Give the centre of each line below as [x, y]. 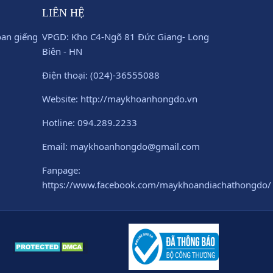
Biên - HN [62, 51]
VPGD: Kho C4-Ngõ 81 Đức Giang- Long [125, 37]
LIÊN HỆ [63, 13]
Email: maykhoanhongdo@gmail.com [121, 146]
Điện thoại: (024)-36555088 [101, 75]
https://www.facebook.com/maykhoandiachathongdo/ [156, 185]
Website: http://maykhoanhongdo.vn [119, 99]
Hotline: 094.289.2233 [89, 122]
